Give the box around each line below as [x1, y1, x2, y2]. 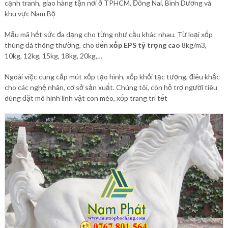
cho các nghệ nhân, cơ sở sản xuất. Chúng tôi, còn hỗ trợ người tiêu [4, 83, 217, 92]
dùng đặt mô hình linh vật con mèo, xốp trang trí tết [4, 94, 167, 103]
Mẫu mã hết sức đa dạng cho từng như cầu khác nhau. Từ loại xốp [4, 30, 213, 39]
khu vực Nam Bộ [4, 9, 55, 18]
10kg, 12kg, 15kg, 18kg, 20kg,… [4, 51, 102, 61]
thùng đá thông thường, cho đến [4, 41, 109, 50]
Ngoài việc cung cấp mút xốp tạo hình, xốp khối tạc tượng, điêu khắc [4, 72, 220, 81]
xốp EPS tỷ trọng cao [109, 41, 180, 50]
